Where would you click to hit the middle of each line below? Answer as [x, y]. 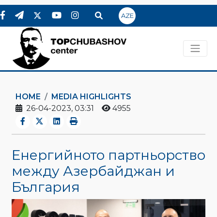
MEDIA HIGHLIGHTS [91, 97]
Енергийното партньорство [108, 155]
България [46, 187]
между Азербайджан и [93, 171]
